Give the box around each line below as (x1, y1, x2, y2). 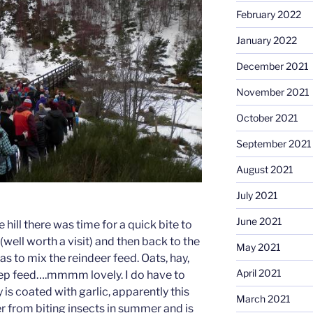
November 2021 (235, 86, 310, 99)
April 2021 (235, 267, 282, 279)
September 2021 (235, 138, 312, 150)
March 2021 (235, 293, 291, 305)
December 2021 (235, 60, 309, 73)
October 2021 (235, 112, 298, 124)
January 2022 (235, 34, 297, 47)
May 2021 (235, 241, 281, 254)
